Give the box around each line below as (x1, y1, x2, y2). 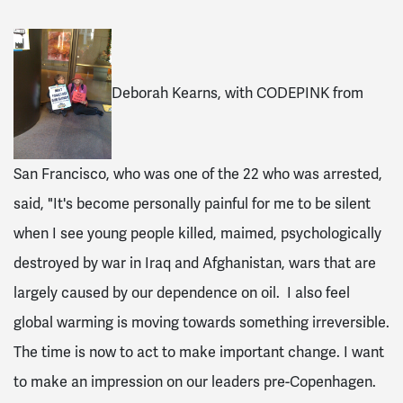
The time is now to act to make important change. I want (13, 343, 384, 363)
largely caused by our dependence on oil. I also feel (13, 283, 350, 303)
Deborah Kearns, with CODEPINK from (112, 83, 363, 103)
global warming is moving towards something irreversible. (13, 313, 390, 333)
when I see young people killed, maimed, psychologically (13, 224, 381, 244)
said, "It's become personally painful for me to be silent (13, 194, 371, 214)
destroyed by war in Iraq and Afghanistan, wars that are (13, 254, 376, 273)
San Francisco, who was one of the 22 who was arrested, (13, 165, 382, 184)
